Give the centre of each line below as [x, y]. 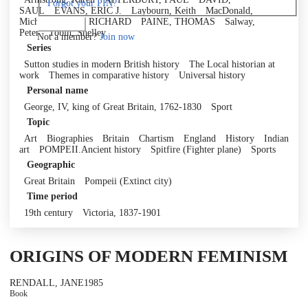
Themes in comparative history [109, 75]
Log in [62, 24]
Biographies [70, 138]
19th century [48, 212]
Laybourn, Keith [164, 10]
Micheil [34, 21]
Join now [117, 36]
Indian [276, 138]
